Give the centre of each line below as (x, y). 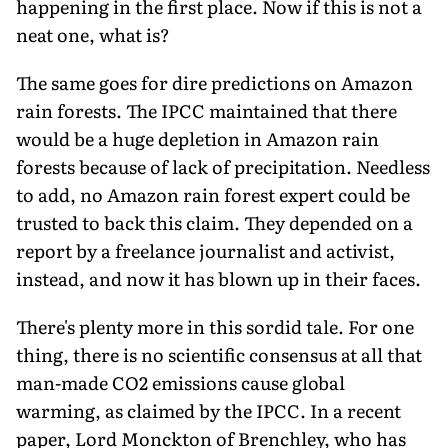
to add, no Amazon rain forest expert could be (213, 194)
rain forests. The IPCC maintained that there (206, 110)
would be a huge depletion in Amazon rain (197, 138)
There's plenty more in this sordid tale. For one (215, 326)
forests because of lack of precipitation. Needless (223, 166)
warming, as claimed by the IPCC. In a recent (208, 410)
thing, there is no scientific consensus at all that (219, 354)
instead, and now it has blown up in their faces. (218, 278)
